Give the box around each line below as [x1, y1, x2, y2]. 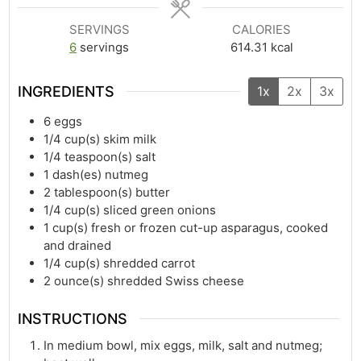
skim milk [103, 131, 157, 147]
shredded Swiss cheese [107, 273, 245, 289]
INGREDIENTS [18, 83, 115, 101]
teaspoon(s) [64, 149, 133, 165]
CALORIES [232, 21, 292, 37]
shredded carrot [103, 255, 196, 272]
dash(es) [52, 167, 102, 183]
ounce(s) [54, 273, 105, 289]
